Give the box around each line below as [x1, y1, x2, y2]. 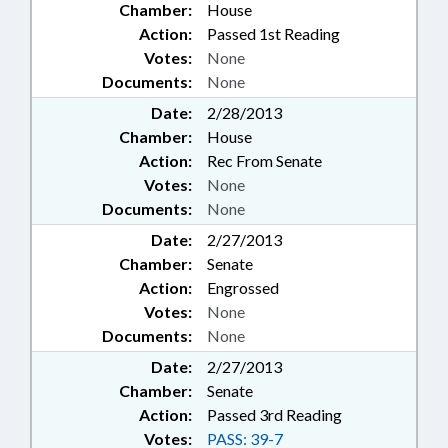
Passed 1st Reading [207, 24, 340, 44]
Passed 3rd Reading [207, 405, 342, 425]
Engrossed [207, 278, 279, 298]
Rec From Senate [207, 151, 322, 171]
